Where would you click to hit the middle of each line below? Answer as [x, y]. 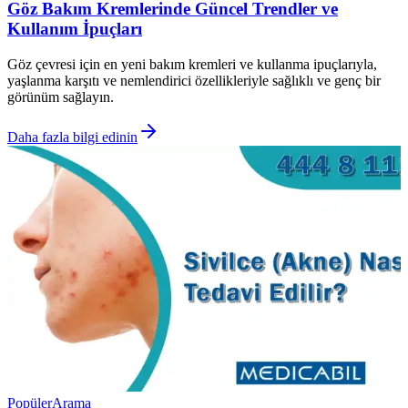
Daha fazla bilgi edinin [72, 137]
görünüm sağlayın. [61, 97]
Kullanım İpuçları [75, 28]
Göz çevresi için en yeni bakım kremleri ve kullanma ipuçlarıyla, [192, 64]
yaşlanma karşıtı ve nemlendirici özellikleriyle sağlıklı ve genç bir [194, 80]
